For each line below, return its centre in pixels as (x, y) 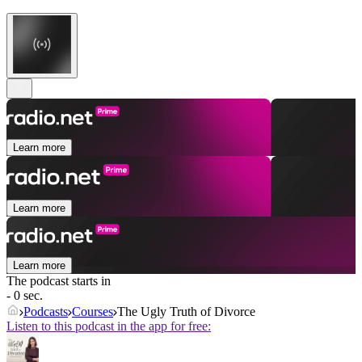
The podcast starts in (59, 281)
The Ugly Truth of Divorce (186, 312)
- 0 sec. (25, 296)
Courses (93, 312)
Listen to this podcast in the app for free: (109, 326)
